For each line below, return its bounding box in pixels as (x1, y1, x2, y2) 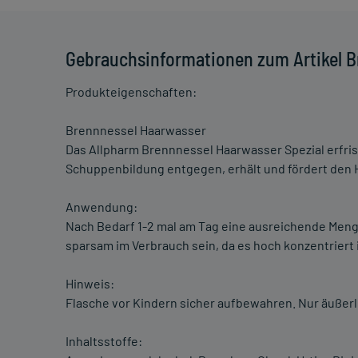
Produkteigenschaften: (66, 84, 197, 100)
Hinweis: (66, 276, 114, 292)
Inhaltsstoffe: (66, 333, 142, 349)
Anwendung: (66, 199, 137, 215)
